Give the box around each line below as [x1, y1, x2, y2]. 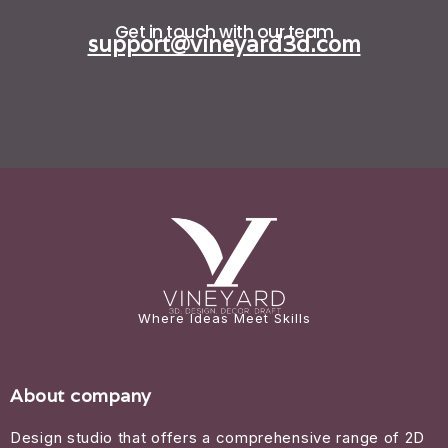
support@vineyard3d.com [87, 30, 361, 59]
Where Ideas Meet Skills [137, 309, 311, 326]
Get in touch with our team [114, 20, 334, 45]
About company [10, 383, 152, 407]
